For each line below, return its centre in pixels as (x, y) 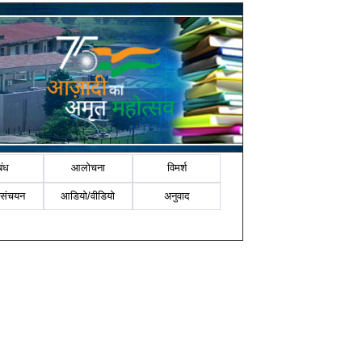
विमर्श (177, 168)
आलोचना (88, 168)
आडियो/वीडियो (88, 196)
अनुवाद (177, 196)
